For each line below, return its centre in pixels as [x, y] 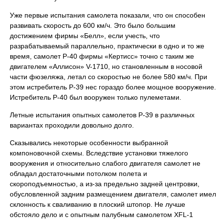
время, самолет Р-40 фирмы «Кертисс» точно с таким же [102, 56]
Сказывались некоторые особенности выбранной [89, 143]
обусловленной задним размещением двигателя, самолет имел [113, 194]
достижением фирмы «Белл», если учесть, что [85, 36]
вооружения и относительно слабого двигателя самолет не [105, 163]
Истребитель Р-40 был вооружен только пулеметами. [96, 97]
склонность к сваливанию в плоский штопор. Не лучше [98, 204]
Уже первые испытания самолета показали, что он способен [108, 15]
